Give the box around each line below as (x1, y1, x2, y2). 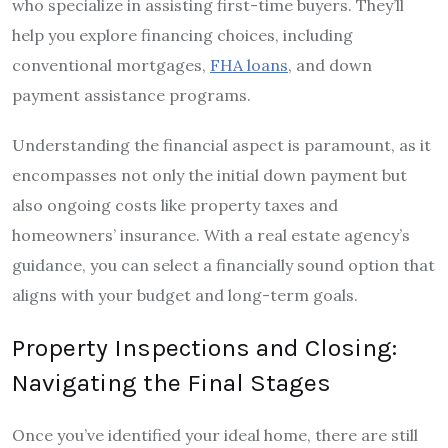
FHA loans (210, 55, 288, 76)
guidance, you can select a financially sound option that (12, 255, 435, 276)
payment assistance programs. (12, 85, 251, 106)
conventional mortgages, (12, 55, 210, 76)
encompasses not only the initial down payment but (12, 165, 407, 186)
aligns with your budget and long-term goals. (12, 285, 358, 306)
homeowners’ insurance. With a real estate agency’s (12, 225, 410, 246)
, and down (288, 55, 372, 76)
